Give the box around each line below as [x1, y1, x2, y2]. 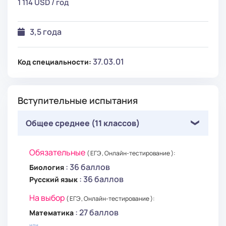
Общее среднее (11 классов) [26, 117, 140, 129]
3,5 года [30, 26, 62, 37]
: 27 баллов [75, 206, 119, 218]
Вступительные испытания [18, 94, 138, 106]
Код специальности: [18, 56, 91, 67]
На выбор [29, 192, 66, 203]
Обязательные [29, 146, 87, 158]
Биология [29, 162, 66, 172]
